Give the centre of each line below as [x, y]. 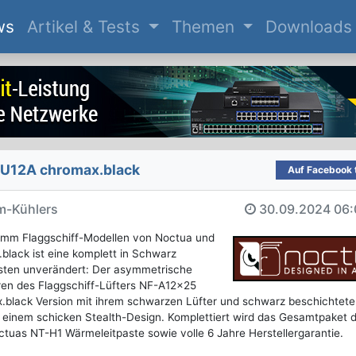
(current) [48, 26]
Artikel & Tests [85, 27]
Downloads [309, 27]
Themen [205, 27]
